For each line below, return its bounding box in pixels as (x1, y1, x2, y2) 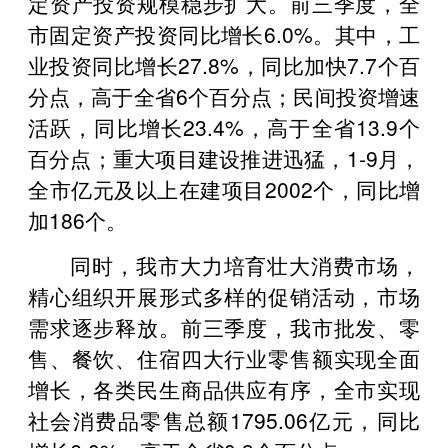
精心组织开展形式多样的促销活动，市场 (28, 280, 420, 311)
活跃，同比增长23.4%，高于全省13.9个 (28, 111, 420, 142)
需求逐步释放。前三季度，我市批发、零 (28, 311, 420, 342)
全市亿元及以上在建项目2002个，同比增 (28, 173, 420, 204)
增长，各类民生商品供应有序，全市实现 (28, 373, 420, 404)
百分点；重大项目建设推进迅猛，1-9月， (28, 142, 420, 173)
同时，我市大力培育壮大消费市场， (70, 249, 420, 280)
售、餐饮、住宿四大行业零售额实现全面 (28, 342, 420, 373)
